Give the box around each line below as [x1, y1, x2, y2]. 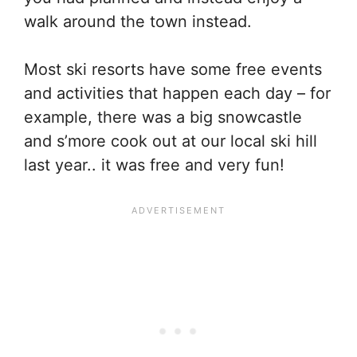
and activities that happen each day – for [24, 84, 331, 104]
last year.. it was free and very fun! [24, 155, 284, 175]
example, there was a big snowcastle [24, 108, 302, 127]
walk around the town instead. [24, 12, 252, 32]
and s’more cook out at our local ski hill [24, 131, 317, 151]
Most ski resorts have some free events [24, 60, 322, 80]
